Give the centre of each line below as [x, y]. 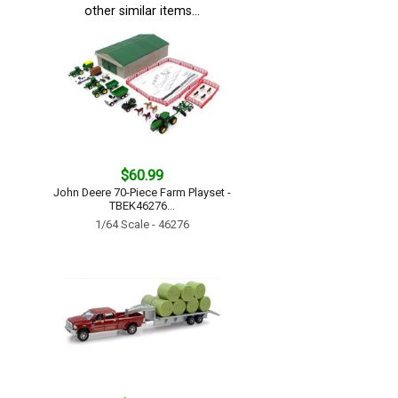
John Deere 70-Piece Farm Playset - [142, 192]
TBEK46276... [142, 206]
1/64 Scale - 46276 [142, 224]
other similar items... [142, 11]
